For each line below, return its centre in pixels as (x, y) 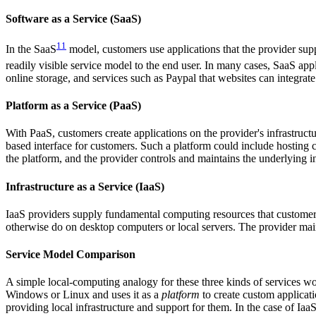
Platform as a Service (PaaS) (73, 106)
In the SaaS (31, 49)
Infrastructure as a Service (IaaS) (85, 186)
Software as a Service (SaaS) (73, 18)
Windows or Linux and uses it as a (84, 295)
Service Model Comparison (71, 255)
